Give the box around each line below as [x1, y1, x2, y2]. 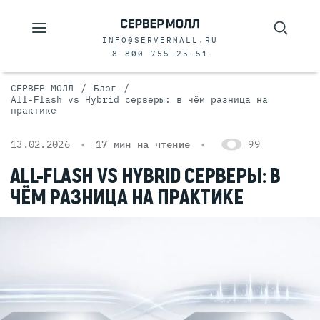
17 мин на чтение [95, 138, 191, 151]
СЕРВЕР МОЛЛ [11, 82, 74, 94]
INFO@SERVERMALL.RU [102, 35, 218, 45]
